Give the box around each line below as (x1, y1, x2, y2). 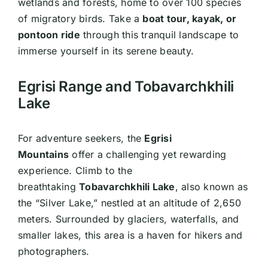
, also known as (175, 181, 248, 193)
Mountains (17, 148, 69, 161)
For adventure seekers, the (17, 132, 145, 145)
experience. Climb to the (17, 165, 132, 177)
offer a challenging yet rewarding (69, 148, 227, 161)
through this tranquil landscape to (80, 28, 239, 41)
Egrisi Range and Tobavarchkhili (17, 77, 234, 95)
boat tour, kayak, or (142, 12, 237, 25)
